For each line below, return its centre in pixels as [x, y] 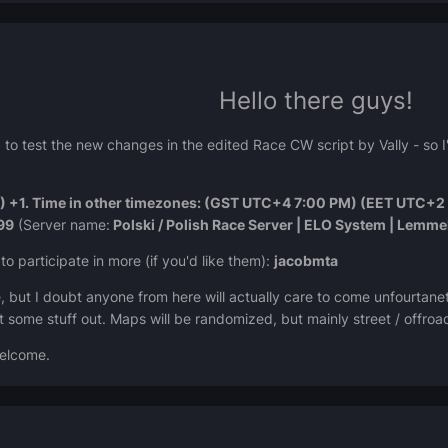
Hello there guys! [316, 101]
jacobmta [306, 261]
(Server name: [62, 225]
